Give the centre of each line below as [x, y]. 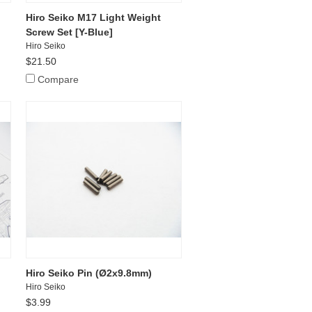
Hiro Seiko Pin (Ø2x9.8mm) [89, 273]
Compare [58, 79]
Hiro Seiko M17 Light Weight [94, 17]
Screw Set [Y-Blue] [70, 32]
